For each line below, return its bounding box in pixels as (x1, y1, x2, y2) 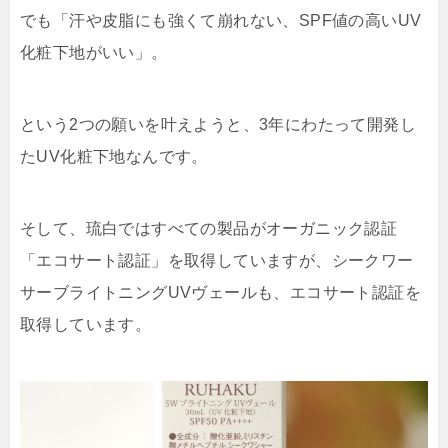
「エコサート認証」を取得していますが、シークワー (20, 252, 414, 270)
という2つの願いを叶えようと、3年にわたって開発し (20, 116, 416, 134)
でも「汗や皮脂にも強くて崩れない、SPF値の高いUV (20, 12, 422, 30)
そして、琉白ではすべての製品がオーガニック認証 (20, 220, 398, 238)
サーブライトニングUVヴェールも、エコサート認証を (20, 284, 421, 302)
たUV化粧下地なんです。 (20, 148, 208, 166)
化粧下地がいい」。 (20, 44, 168, 62)
